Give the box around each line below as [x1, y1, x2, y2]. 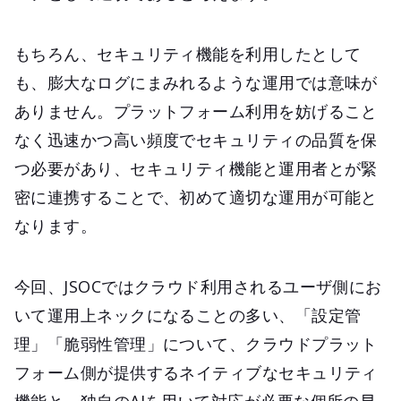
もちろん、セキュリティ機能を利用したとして [14, 42, 362, 64]
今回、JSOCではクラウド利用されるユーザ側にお [14, 275, 382, 297]
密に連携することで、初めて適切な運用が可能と [14, 185, 378, 208]
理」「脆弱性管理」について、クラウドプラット [14, 332, 378, 354]
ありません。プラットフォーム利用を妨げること [14, 99, 378, 122]
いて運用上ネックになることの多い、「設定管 [14, 303, 362, 326]
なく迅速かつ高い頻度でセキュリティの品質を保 [14, 128, 378, 150]
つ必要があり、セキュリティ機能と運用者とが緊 [14, 157, 378, 179]
